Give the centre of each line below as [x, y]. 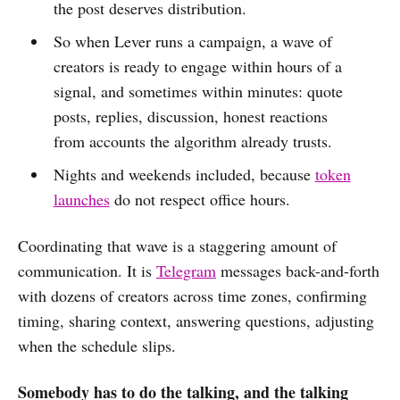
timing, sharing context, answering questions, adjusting [196, 320]
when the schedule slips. [97, 345]
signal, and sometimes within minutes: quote [198, 91]
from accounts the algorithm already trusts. [192, 141]
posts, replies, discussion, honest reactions [190, 116]
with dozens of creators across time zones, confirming [192, 295]
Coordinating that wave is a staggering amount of [177, 245]
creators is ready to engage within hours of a [197, 66]
